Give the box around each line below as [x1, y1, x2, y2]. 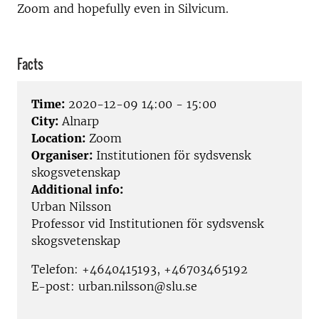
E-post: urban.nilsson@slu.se [31, 279, 197, 294]
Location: [31, 131, 85, 146]
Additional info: [31, 182, 123, 197]
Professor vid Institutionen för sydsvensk [31, 216, 263, 231]
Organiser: [31, 148, 93, 163]
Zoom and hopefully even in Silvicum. [17, 1, 229, 16]
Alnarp [58, 114, 99, 129]
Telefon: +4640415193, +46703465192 [31, 262, 248, 277]
